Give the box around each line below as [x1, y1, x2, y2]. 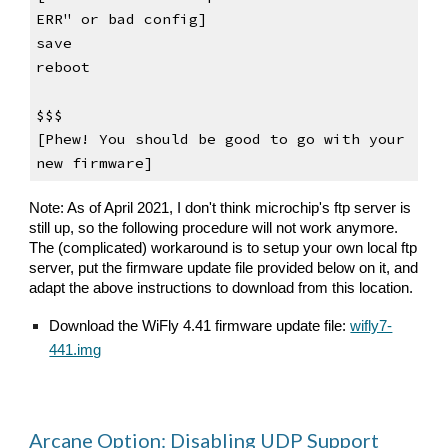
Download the [49, 317, 143, 334]
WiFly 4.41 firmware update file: [142, 317, 351, 334]
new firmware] [35, 154, 153, 173]
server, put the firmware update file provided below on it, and [29, 259, 419, 276]
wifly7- [350, 317, 393, 334]
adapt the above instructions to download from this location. [29, 279, 414, 296]
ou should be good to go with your [107, 130, 405, 149]
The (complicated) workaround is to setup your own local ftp [29, 239, 418, 256]
